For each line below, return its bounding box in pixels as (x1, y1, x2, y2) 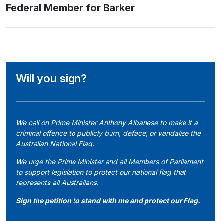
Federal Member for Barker (6, 2, 135, 14)
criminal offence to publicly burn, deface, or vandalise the (16, 129, 201, 137)
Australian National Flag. (16, 139, 94, 147)
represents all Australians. (16, 178, 99, 186)
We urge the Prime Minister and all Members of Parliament (16, 157, 203, 166)
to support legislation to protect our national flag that (16, 168, 186, 176)
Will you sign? (16, 72, 87, 85)
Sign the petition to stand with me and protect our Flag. (16, 196, 200, 205)
